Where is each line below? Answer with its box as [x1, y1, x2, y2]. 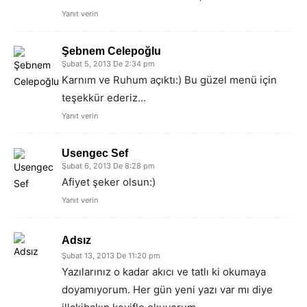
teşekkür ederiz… [62, 90, 146, 104]
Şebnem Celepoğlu [62, 45, 161, 57]
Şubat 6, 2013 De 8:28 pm [62, 160, 155, 171]
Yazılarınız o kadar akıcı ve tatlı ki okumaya [62, 265, 266, 278]
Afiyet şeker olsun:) [62, 175, 156, 188]
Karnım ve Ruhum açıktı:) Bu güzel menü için [62, 73, 277, 86]
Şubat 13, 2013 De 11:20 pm [62, 250, 160, 260]
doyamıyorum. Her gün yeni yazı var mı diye [62, 282, 273, 296]
